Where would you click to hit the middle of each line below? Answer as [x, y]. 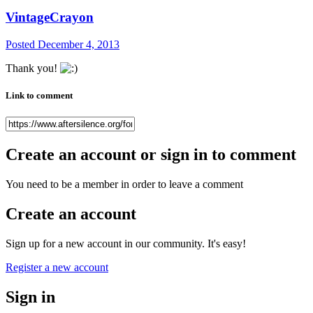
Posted [22, 45]
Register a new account [57, 268]
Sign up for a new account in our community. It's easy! [126, 244]
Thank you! [33, 68]
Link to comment [39, 96]
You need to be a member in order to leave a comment [124, 184]
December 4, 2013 [79, 45]
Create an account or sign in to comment [151, 155]
